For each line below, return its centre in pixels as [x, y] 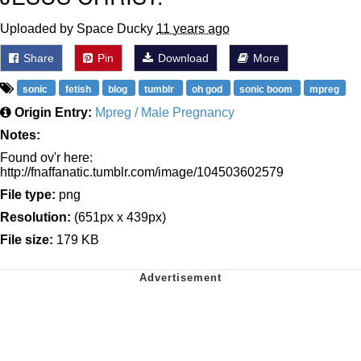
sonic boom [268, 89]
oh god [208, 89]
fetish [79, 89]
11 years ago [193, 28]
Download [182, 58]
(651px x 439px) [118, 217]
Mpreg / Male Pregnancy [165, 112]
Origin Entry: [53, 112]
